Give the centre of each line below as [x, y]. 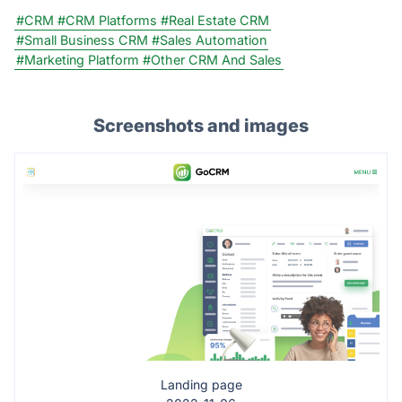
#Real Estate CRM [215, 20]
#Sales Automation [209, 39]
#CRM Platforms [107, 20]
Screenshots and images [201, 125]
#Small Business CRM [82, 39]
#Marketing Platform [78, 59]
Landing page [201, 385]
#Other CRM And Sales [212, 59]
